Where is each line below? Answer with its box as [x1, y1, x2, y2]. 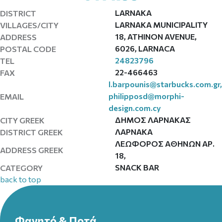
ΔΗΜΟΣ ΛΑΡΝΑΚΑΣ [114, 115, 191, 124]
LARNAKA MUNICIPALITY [114, 20, 208, 29]
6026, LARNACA [114, 44, 175, 53]
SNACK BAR [114, 163, 159, 172]
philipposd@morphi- [109, 91, 184, 101]
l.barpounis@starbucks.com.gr [109, 79, 220, 89]
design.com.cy [109, 103, 161, 112]
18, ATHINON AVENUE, [114, 32, 197, 41]
